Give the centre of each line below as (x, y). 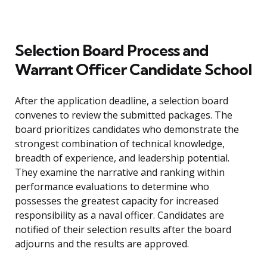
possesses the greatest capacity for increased (117, 201)
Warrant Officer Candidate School (133, 70)
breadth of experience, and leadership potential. (122, 158)
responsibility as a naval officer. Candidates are (119, 215)
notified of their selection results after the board (123, 230)
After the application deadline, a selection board (122, 101)
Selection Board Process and (112, 51)
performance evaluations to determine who (112, 187)
